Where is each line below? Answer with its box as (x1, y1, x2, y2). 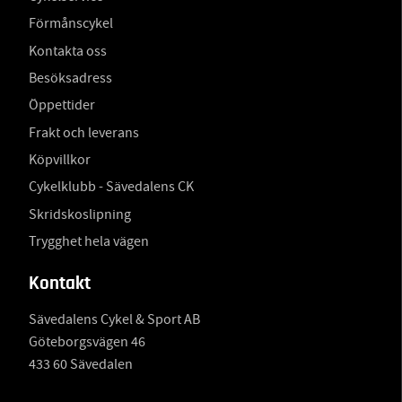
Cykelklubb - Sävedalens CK (29, 178, 194, 197)
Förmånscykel (29, 14, 113, 33)
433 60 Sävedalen (29, 355, 133, 374)
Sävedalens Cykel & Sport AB (29, 310, 200, 329)
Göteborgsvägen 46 (29, 333, 145, 352)
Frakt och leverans (29, 123, 139, 142)
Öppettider (29, 96, 95, 115)
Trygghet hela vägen (29, 232, 149, 250)
